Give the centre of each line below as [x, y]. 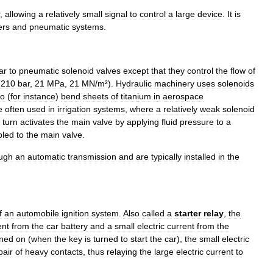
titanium [136, 96]
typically [166, 156]
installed [200, 156]
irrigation [74, 109]
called [153, 213]
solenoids [236, 83]
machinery [174, 83]
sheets [96, 96]
